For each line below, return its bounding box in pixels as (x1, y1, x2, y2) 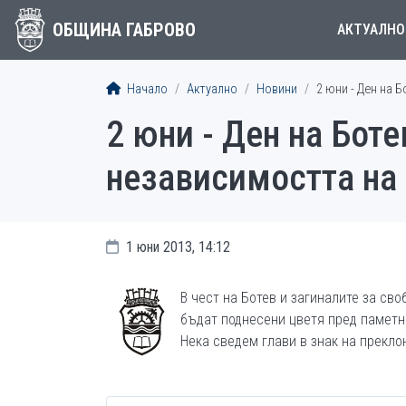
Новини (256, 82, 297, 97)
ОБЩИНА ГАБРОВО (52, 19, 196, 41)
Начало (124, 82, 168, 97)
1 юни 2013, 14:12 (122, 238, 230, 256)
